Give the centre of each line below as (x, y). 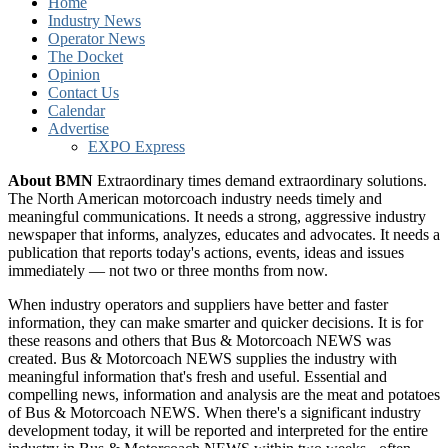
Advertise (78, 128)
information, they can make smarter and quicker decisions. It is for (215, 322)
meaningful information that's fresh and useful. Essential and (197, 376)
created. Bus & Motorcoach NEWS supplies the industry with (202, 358)
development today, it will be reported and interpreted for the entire (218, 430)
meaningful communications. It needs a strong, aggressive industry (217, 216)
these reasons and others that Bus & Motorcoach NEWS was (199, 340)
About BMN (50, 180)
